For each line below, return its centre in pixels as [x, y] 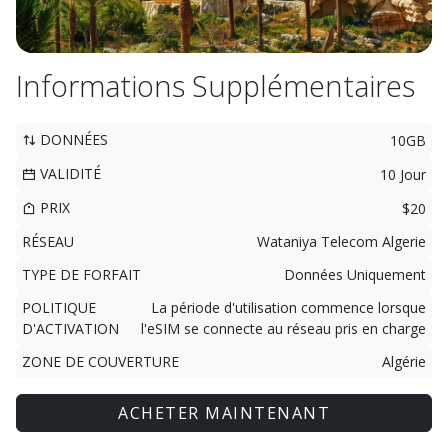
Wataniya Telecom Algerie [341, 241]
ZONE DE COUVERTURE [100, 361]
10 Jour [403, 174]
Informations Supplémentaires [215, 85]
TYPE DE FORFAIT [81, 274]
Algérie [404, 361]
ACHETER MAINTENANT [224, 413]
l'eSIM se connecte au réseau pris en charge [283, 328]
